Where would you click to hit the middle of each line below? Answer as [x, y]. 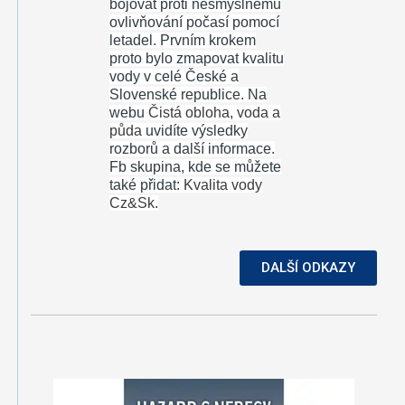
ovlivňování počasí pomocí [194, 23]
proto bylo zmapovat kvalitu [196, 59]
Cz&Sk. [133, 203]
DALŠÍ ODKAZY [308, 268]
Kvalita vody [222, 185]
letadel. [134, 41]
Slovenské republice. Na [188, 95]
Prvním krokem [207, 41]
